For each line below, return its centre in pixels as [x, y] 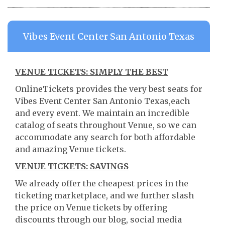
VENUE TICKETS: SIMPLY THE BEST [92, 72]
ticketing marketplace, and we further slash [104, 195]
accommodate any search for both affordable [105, 137]
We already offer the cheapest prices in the [102, 183]
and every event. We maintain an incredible [102, 113]
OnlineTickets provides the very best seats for [109, 89]
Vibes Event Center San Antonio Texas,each [102, 101]
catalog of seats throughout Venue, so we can [106, 125]
